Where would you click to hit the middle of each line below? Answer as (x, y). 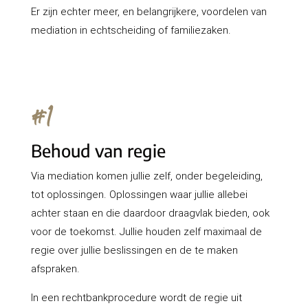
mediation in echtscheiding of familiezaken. (131, 30)
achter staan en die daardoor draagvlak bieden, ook (150, 213)
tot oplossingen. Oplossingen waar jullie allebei (139, 195)
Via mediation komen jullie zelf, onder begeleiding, (146, 176)
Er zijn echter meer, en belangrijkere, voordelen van (148, 12)
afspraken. (55, 269)
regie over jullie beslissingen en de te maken (134, 250)
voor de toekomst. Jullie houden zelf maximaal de (146, 232)
